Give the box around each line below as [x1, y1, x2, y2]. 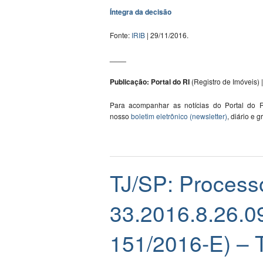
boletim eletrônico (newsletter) [131, 111, 227, 122]
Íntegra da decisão [110, 6, 171, 18]
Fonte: [110, 30, 131, 41]
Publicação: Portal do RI [110, 76, 190, 87]
